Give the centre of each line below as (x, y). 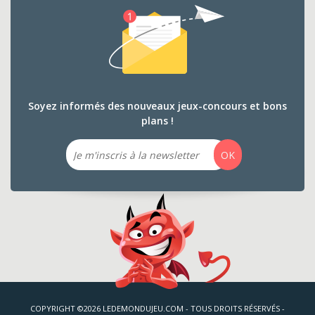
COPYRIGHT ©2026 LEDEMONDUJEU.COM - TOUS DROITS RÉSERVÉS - (157, 308)
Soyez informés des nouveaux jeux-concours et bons (157, 106)
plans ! (157, 121)
